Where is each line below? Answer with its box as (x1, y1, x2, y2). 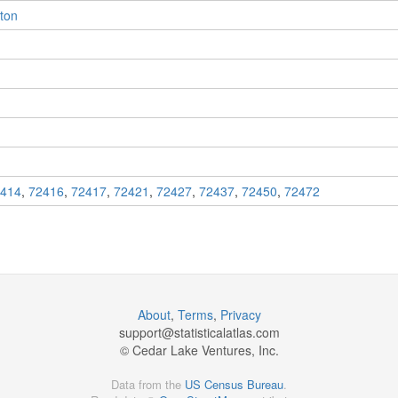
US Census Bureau (185, 376, 283, 394)
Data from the (111, 376, 185, 394)
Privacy (219, 306, 261, 324)
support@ (118, 323, 174, 342)
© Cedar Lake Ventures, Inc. (119, 341, 279, 360)
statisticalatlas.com (173, 323, 280, 342)
